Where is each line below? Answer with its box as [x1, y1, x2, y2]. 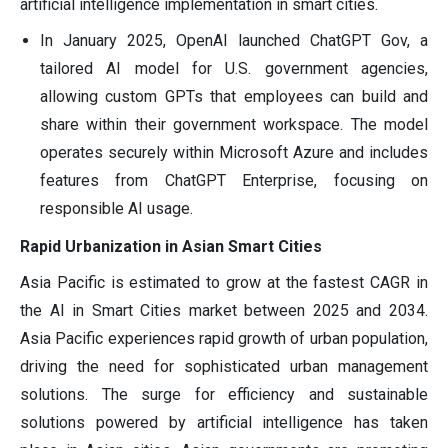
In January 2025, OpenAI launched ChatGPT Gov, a [40, 31, 428, 51]
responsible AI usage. [40, 199, 193, 219]
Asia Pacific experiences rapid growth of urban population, [20, 329, 428, 349]
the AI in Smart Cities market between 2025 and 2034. [20, 301, 428, 321]
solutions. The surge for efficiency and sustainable [20, 385, 428, 405]
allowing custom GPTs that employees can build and [40, 87, 428, 107]
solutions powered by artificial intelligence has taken [20, 413, 428, 433]
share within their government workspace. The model [40, 115, 428, 135]
